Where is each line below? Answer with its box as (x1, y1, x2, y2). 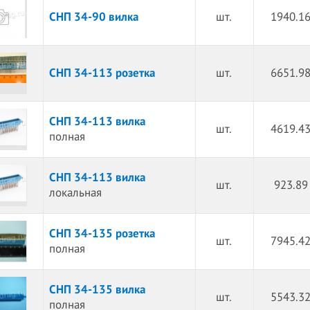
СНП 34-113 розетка (48, 66, 155, 80)
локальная (48, 186, 102, 200)
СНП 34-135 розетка (48, 227, 155, 241)
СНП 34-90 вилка (48, 10, 138, 24)
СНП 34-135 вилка (48, 283, 145, 297)
